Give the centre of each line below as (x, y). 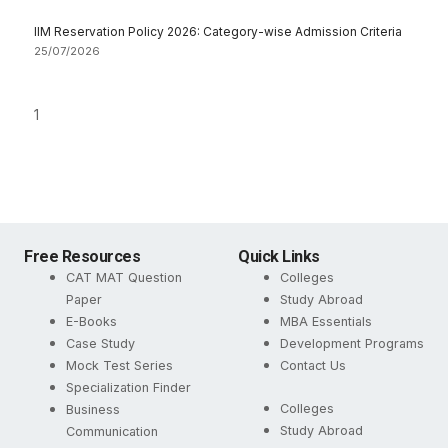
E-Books (91, 321)
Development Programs (352, 343)
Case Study (100, 343)
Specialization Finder (128, 387)
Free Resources (82, 256)
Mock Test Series (119, 365)
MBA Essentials (326, 321)
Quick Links (279, 256)
